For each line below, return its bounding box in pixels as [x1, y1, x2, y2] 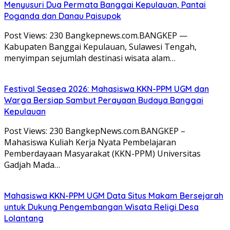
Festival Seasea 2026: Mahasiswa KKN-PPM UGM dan [4, 83, 209, 94]
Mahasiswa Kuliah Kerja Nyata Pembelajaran [4, 136, 176, 148]
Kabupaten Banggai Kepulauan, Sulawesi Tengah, [4, 41, 197, 52]
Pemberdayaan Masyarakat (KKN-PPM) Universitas [4, 147, 201, 159]
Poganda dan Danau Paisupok [4, 10, 121, 21]
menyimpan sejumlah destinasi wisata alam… [4, 52, 176, 64]
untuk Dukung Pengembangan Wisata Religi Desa [4, 201, 199, 212]
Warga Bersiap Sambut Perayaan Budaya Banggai [4, 94, 203, 105]
